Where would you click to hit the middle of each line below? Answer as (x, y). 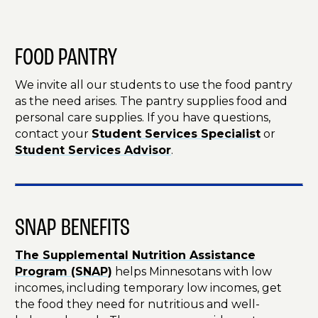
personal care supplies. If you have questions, (143, 118)
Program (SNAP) (64, 272)
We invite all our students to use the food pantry (154, 85)
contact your (53, 134)
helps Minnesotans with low (192, 272)
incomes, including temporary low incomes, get (148, 288)
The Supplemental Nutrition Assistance (135, 256)
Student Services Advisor (93, 150)
